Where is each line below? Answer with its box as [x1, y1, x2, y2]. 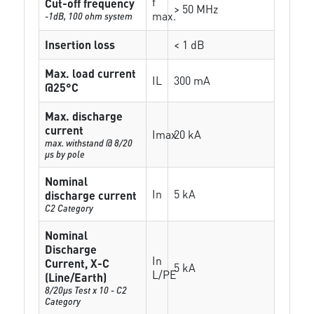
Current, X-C [45, 256, 110, 271]
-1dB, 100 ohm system [45, 10, 133, 22]
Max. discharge [45, 109, 123, 123]
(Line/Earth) [45, 270, 107, 285]
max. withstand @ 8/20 [45, 137, 133, 149]
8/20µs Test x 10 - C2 [45, 284, 128, 296]
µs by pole [45, 148, 86, 160]
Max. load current [45, 66, 137, 81]
